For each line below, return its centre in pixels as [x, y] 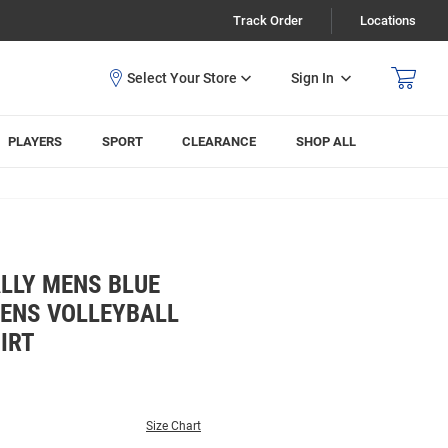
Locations [388, 20]
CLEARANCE [219, 141]
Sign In [312, 77]
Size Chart [173, 426]
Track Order [268, 20]
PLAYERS [35, 141]
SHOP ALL [326, 141]
